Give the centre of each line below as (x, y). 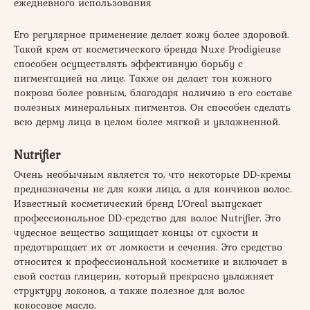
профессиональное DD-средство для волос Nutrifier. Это (147, 218)
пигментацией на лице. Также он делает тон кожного (143, 78)
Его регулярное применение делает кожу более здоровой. (152, 34)
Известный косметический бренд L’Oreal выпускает (138, 203)
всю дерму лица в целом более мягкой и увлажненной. (147, 121)
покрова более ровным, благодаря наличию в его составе (153, 92)
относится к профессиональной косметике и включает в (151, 261)
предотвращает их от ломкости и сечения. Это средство (148, 247)
